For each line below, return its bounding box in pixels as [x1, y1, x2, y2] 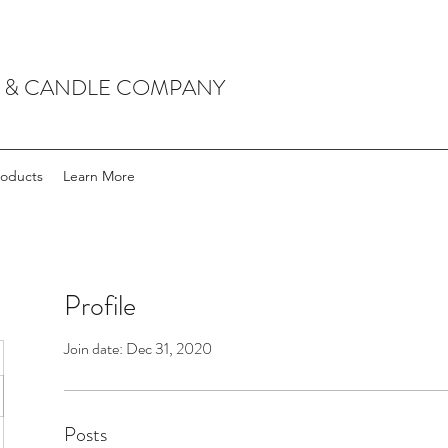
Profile [64, 286, 136, 327]
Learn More [63, 167, 135, 185]
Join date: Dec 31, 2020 [64, 337, 212, 361]
